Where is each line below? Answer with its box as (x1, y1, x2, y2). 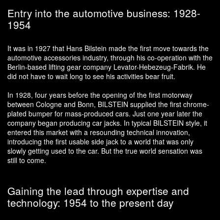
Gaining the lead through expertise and (7, 183, 189, 198)
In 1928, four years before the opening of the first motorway (7, 89, 192, 100)
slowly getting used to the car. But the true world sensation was (7, 145, 202, 156)
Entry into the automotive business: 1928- (7, 5, 200, 20)
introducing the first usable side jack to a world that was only (7, 136, 193, 146)
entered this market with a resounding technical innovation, (7, 127, 190, 137)
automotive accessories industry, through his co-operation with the (7, 52, 213, 62)
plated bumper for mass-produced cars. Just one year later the (7, 108, 202, 118)
